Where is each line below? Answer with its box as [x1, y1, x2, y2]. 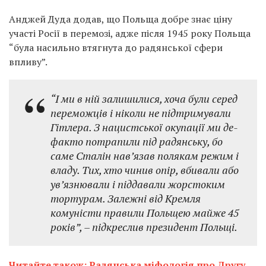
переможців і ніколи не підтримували [50, 106, 231, 120]
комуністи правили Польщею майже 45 [50, 205, 239, 220]
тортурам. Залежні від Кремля [50, 191, 201, 205]
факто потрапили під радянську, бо [50, 134, 223, 148]
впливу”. [9, 55, 47, 68]
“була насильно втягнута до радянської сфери [9, 41, 223, 54]
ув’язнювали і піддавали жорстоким [50, 177, 225, 191]
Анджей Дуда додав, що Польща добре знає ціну [9, 12, 232, 26]
